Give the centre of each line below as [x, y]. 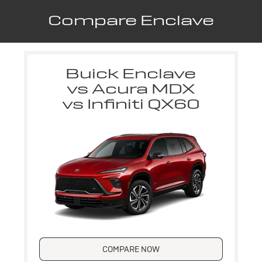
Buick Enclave [131, 73]
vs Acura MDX [131, 89]
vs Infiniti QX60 [131, 104]
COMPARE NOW [131, 249]
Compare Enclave [131, 20]
